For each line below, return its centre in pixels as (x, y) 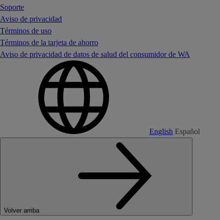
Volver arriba (22, 210)
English (161, 131)
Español (187, 131)
